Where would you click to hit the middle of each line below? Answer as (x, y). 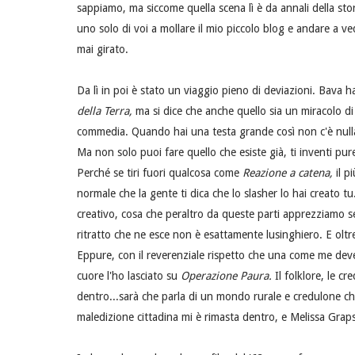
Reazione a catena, (289, 173)
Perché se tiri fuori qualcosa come (160, 173)
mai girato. (103, 50)
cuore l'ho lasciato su (129, 276)
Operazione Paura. (228, 276)
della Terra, (106, 111)
